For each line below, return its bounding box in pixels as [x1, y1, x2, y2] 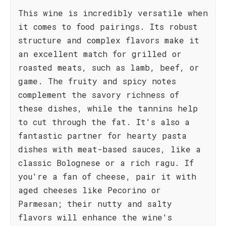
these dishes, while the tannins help [18, 103, 198, 114]
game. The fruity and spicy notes [18, 76, 176, 86]
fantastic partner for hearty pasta [18, 130, 187, 141]
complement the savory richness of [18, 89, 179, 100]
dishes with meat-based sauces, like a [18, 144, 201, 154]
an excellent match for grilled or [18, 48, 182, 59]
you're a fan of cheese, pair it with [18, 171, 196, 182]
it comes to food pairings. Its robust [18, 21, 198, 32]
